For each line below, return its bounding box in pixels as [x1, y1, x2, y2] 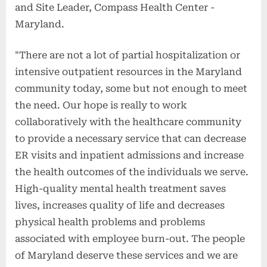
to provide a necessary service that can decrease [15, 132, 246, 144]
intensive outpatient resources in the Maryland [15, 66, 242, 77]
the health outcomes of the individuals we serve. [15, 166, 249, 178]
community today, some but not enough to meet [15, 82, 247, 94]
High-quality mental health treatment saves [15, 182, 226, 194]
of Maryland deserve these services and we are [15, 249, 238, 261]
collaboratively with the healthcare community [15, 116, 241, 128]
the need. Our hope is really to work [15, 99, 187, 111]
